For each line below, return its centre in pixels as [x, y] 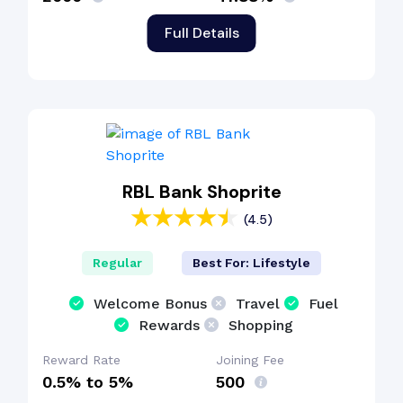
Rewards [169, 326]
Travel [258, 304]
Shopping [261, 326]
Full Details [201, 32]
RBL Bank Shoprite [201, 192]
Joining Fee [250, 360]
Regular [117, 263]
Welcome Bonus [150, 304]
